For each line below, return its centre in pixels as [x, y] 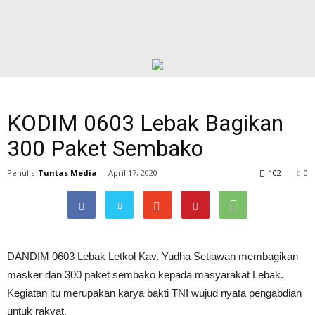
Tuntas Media [67, 173]
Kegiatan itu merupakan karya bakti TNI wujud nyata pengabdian [154, 293]
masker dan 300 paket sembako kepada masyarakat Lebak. [145, 275]
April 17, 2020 [133, 173]
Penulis [21, 173]
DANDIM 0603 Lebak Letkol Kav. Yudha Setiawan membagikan [153, 256]
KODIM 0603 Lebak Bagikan [145, 123]
